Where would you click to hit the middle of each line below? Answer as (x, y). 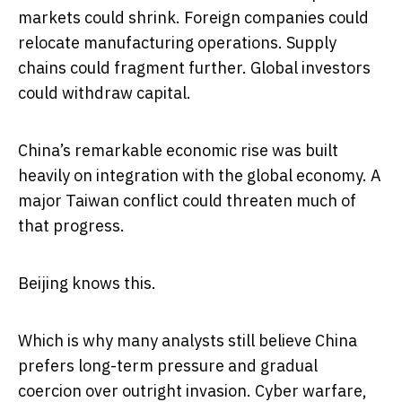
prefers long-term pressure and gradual (168, 366)
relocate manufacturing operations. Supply (177, 43)
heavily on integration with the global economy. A (200, 176)
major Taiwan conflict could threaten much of (187, 201)
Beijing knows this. (87, 284)
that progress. (71, 226)
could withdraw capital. (105, 93)
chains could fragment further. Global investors (194, 68)
